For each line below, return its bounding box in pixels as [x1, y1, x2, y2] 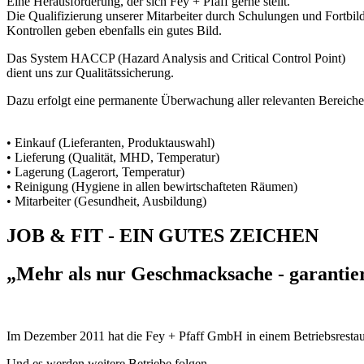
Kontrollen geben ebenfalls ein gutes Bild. [6, 24, 222, 38]
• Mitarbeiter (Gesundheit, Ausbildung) [6, 194, 206, 209]
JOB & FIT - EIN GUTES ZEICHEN [6, 225, 318, 247]
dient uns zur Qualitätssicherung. [6, 66, 174, 80]
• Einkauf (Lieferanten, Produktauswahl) [6, 136, 214, 150]
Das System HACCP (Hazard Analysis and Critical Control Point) [6, 51, 345, 66]
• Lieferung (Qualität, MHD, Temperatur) [6, 150, 219, 165]
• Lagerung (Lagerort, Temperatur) [6, 165, 184, 180]
